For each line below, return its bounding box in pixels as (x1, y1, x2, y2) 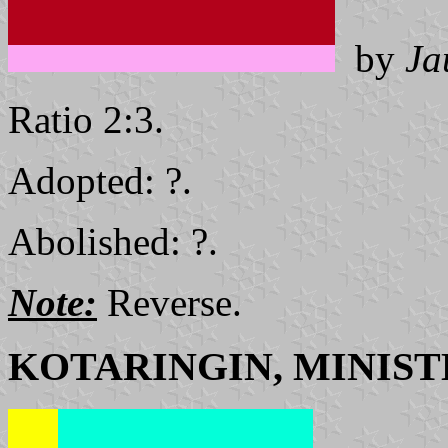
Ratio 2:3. (8, 97, 164, 141)
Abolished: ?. (8, 219, 218, 263)
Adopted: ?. (8, 158, 192, 202)
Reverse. (97, 280, 242, 324)
